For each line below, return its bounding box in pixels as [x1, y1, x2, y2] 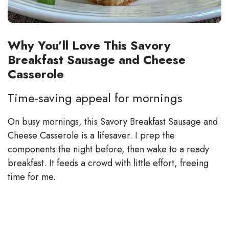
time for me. [8, 170, 56, 184]
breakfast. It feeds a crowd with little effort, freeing [8, 156, 209, 170]
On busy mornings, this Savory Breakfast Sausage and [8, 114, 218, 128]
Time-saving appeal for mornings [8, 88, 182, 107]
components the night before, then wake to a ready [8, 142, 209, 156]
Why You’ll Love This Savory [8, 36, 171, 54]
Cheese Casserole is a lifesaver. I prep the [8, 128, 175, 142]
